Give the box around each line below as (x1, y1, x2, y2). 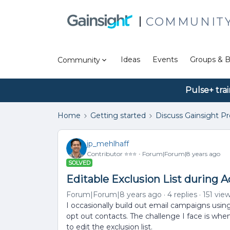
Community (57, 55, 100, 65)
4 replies (167, 190, 197, 199)
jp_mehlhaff (87, 139, 129, 148)
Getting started (90, 111, 146, 120)
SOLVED (68, 159, 90, 166)
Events (152, 55, 178, 64)
